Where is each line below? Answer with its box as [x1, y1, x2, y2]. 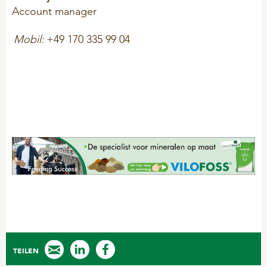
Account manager [12, 4, 97, 18]
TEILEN [13, 246, 39, 256]
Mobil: [14, 32, 44, 46]
